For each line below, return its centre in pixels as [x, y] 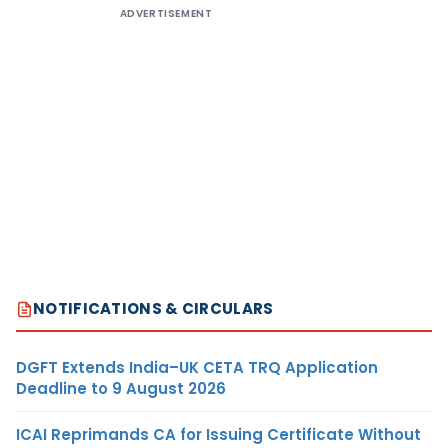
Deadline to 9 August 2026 [121, 389]
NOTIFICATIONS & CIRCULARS [153, 309]
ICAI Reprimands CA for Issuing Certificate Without [218, 435]
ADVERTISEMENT [166, 14]
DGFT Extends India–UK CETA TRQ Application [197, 368]
